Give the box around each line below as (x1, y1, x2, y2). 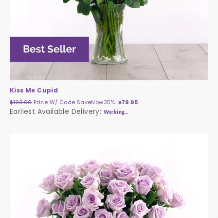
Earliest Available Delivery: (10, 107, 104, 117)
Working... (103, 110, 128, 115)
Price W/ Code (34, 98, 77, 107)
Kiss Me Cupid (10, 86, 58, 95)
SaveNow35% (76, 98, 115, 107)
